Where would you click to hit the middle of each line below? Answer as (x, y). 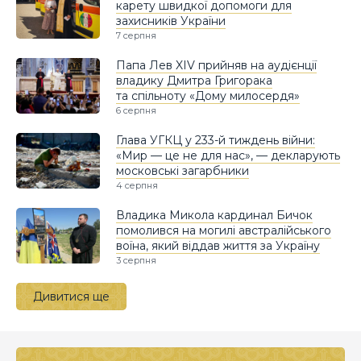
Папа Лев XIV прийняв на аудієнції (216, 65)
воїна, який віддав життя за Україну (218, 245)
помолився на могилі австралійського (224, 230)
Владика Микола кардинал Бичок (214, 215)
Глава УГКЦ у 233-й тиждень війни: (216, 140)
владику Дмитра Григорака (194, 80)
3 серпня (136, 260)
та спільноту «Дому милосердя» (208, 95)
